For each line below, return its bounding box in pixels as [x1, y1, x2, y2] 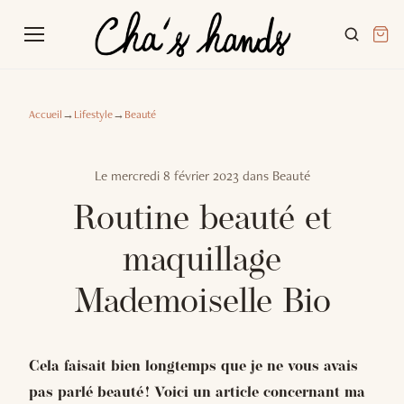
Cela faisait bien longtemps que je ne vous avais [29, 360, 358, 374]
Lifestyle [74, 106, 113, 122]
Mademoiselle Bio [73, 286, 331, 321]
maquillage [123, 244, 281, 280]
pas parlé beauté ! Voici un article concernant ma [29, 386, 365, 400]
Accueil [29, 106, 62, 122]
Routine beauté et [72, 203, 332, 238]
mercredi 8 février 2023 [110, 167, 239, 185]
